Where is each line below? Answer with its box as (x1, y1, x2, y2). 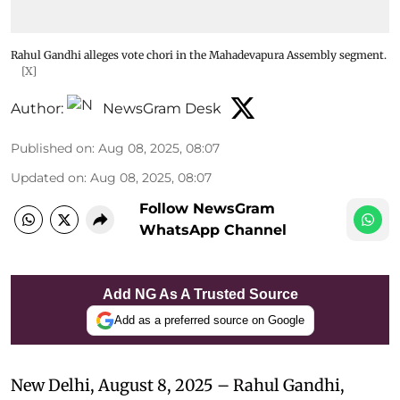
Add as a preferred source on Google (113, 313, 304, 327)
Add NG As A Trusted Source (102, 286, 298, 302)
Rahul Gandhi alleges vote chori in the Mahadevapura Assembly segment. (11, 47, 387, 62)
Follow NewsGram (139, 199, 275, 217)
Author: (11, 100, 63, 117)
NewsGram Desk (103, 100, 221, 117)
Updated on (11, 169, 84, 186)
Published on (11, 139, 92, 156)
